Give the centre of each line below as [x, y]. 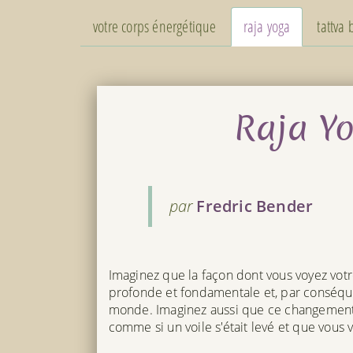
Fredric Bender [255, 206]
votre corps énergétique [155, 26]
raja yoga [267, 26]
